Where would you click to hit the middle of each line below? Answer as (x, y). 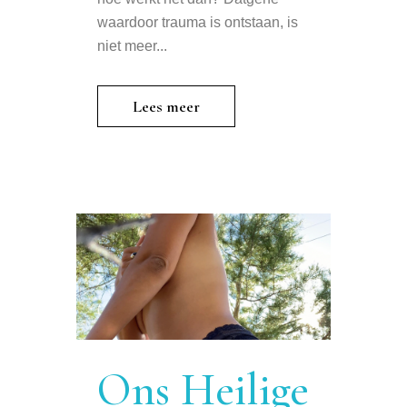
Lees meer (166, 107)
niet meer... (132, 46)
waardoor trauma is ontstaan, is (198, 23)
